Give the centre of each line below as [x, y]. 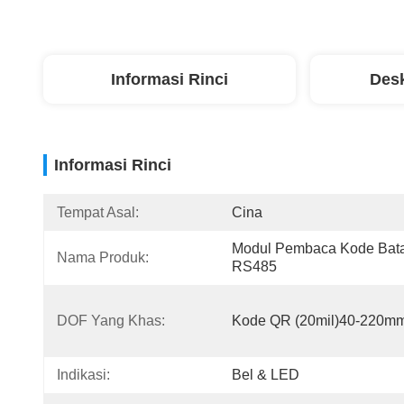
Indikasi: [83, 375]
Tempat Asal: [98, 212]
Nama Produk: [103, 257]
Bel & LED [266, 375]
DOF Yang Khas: [111, 321]
